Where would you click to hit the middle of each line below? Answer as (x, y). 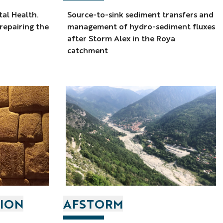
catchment (88, 50)
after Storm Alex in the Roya (121, 38)
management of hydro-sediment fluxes (141, 26)
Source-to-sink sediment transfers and (141, 14)
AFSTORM (93, 204)
